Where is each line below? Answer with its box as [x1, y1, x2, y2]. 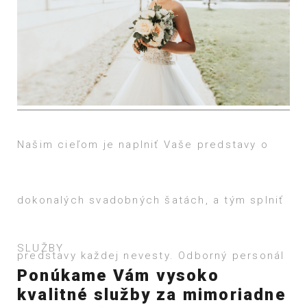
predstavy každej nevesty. [17, 249, 174, 262]
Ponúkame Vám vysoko [17, 265, 219, 285]
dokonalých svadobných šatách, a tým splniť [17, 194, 284, 207]
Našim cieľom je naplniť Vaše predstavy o [17, 138, 269, 151]
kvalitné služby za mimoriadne [17, 284, 286, 304]
